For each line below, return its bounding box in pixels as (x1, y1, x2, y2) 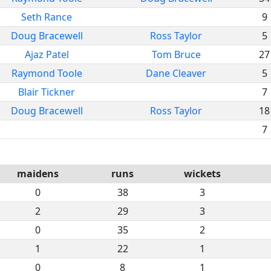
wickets (183, 166, 221, 180)
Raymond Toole (11, 66, 82, 80)
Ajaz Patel (24, 47, 69, 61)
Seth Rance (21, 10, 72, 24)
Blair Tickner (18, 85, 75, 99)
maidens (16, 166, 59, 180)
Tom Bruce (151, 47, 201, 61)
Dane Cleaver (146, 66, 206, 80)
